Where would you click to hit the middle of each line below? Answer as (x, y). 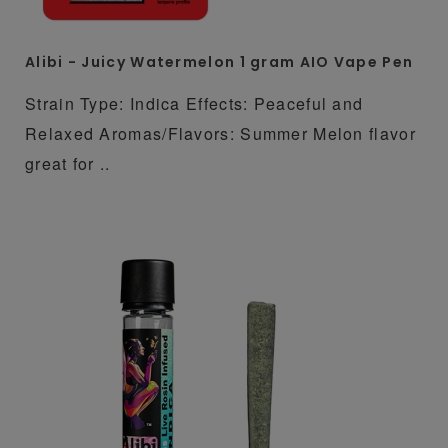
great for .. (68, 163)
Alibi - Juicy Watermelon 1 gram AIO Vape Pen (219, 61)
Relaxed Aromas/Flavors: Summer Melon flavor (220, 133)
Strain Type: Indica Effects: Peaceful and (194, 103)
